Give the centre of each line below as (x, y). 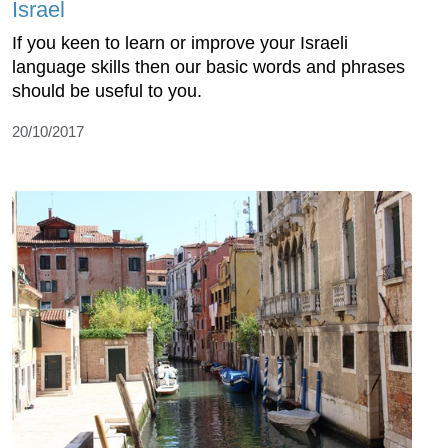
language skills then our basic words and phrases (208, 67)
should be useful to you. (107, 91)
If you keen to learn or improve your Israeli (180, 43)
